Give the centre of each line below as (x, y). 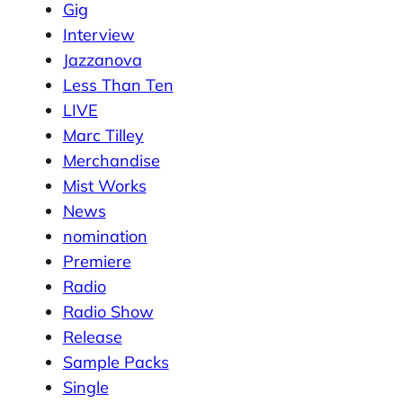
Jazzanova (102, 59)
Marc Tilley (103, 135)
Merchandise (111, 160)
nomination (105, 236)
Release (92, 336)
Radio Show (108, 311)
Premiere (97, 261)
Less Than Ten (118, 85)
